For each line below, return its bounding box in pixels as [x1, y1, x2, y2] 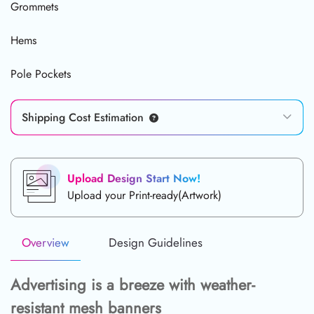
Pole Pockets [11, 65, 71, 82]
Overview [22, 233, 69, 251]
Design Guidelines [109, 233, 203, 251]
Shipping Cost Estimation [22, 109, 144, 125]
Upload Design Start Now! [67, 170, 200, 187]
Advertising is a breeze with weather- [11, 273, 255, 296]
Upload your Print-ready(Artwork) [67, 187, 221, 204]
